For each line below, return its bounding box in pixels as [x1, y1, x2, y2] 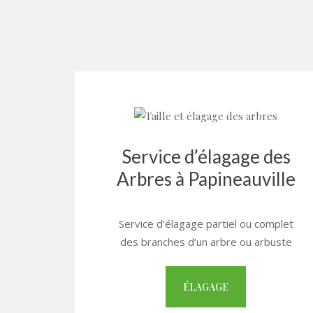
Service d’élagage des [121, 145, 291, 168]
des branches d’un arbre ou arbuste [119, 235, 292, 249]
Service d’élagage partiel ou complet [118, 217, 293, 231]
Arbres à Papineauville [116, 168, 296, 191]
